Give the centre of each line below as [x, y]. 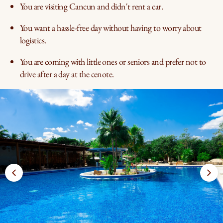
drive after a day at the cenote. [67, 74]
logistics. [33, 40]
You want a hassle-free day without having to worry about [111, 28]
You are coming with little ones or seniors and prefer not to [113, 61]
